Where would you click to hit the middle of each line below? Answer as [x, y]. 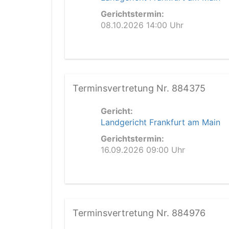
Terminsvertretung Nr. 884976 [139, 213]
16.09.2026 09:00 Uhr [143, 150]
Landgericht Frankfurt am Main [161, 122]
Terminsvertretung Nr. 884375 [139, 88]
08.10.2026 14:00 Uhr [142, 25]
